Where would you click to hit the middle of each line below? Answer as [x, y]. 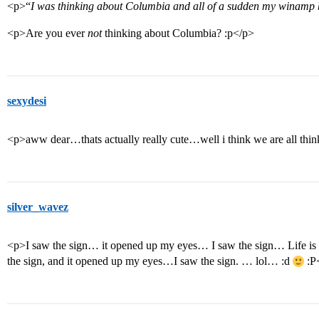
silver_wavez [38, 207]
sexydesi [27, 101]
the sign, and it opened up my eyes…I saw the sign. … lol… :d [150, 261]
